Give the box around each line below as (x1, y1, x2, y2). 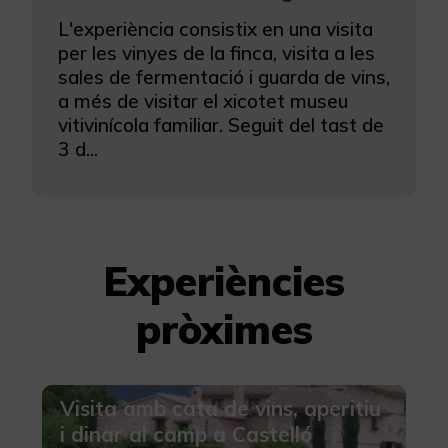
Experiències (103, 256, 345, 307)
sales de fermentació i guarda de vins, (58, 65, 390, 90)
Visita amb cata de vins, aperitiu (59, 395, 381, 422)
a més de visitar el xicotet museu (58, 89, 348, 114)
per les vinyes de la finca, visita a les (58, 41, 375, 66)
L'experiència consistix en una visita (58, 17, 373, 42)
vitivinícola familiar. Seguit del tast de (58, 113, 384, 138)
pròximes (135, 304, 313, 355)
